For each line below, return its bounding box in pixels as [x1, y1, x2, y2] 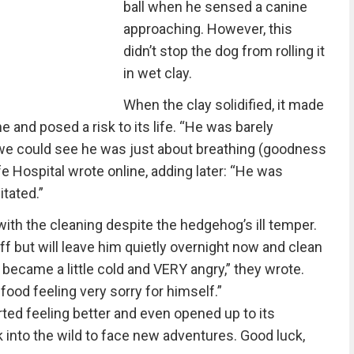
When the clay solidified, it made [122, 96, 324, 113]
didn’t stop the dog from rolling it [122, 43, 325, 59]
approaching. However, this [122, 21, 292, 37]
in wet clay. [122, 65, 192, 81]
